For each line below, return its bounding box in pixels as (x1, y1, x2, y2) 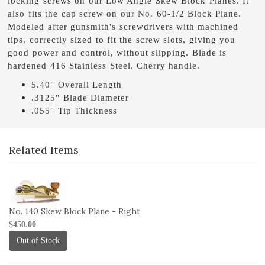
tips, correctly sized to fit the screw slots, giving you (8, 34, 236, 45)
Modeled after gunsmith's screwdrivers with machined (8, 21, 239, 32)
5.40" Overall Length (31, 79, 122, 90)
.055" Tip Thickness (31, 105, 118, 116)
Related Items (9, 143, 79, 157)
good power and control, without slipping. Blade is (8, 47, 227, 58)
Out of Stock (17, 236, 60, 245)
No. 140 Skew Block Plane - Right (9, 206, 140, 217)
